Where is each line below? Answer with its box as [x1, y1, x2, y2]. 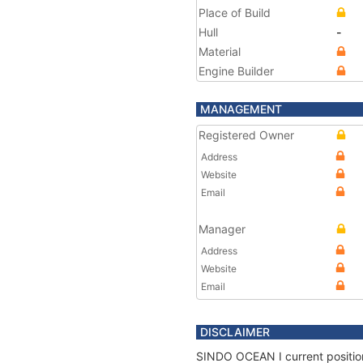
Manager [199, 222, 246, 236]
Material [199, 45, 241, 58]
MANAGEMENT [200, 102, 282, 116]
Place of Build [199, 6, 271, 19]
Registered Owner [199, 128, 294, 142]
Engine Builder [199, 64, 274, 78]
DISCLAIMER [200, 325, 270, 339]
